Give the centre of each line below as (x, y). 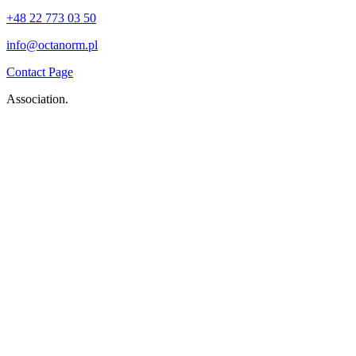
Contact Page (40, 72)
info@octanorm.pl (52, 44)
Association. (37, 99)
